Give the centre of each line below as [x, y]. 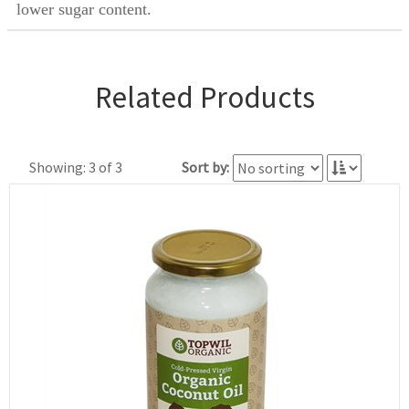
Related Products [204, 98]
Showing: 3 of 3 [76, 168]
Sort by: [205, 168]
